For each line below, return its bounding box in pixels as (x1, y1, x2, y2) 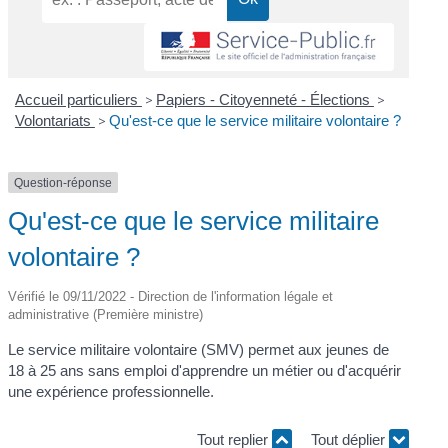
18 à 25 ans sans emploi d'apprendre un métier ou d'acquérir (8, 362, 402, 380)
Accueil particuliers (14, 90, 142, 108)
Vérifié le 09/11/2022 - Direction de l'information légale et (8, 289, 334, 305)
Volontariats (14, 111, 95, 129)
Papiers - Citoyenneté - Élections (155, 90, 374, 108)
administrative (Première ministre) (8, 307, 204, 323)
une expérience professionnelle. (8, 383, 215, 401)
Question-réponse (14, 175, 113, 190)
